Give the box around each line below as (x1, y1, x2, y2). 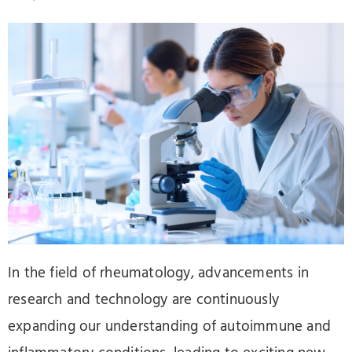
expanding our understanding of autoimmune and (8, 314, 332, 339)
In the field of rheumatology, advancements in (8, 261, 310, 285)
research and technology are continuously (8, 288, 280, 312)
